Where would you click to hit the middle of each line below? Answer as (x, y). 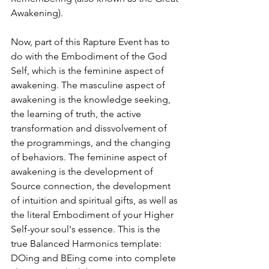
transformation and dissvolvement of (90, 128)
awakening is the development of (83, 172)
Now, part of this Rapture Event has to (92, 42)
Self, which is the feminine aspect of (89, 71)
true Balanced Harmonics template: (87, 244)
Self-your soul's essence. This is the (87, 229)
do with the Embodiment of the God (90, 56)
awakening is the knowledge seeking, (92, 100)
